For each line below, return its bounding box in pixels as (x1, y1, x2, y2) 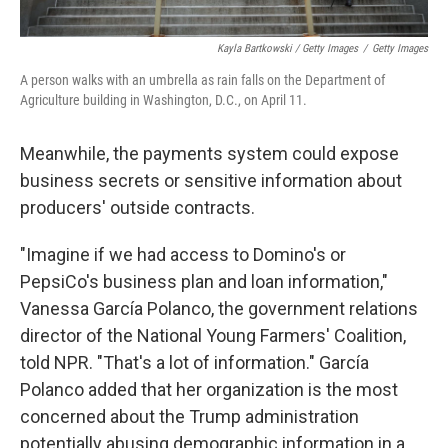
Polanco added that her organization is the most (20, 379, 398, 400)
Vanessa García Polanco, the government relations (20, 298, 418, 319)
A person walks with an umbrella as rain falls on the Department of (20, 72, 385, 88)
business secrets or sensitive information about (20, 170, 402, 191)
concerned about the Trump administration (20, 406, 359, 427)
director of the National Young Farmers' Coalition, (20, 325, 406, 346)
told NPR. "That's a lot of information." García (20, 352, 369, 373)
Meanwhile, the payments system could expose (20, 143, 399, 164)
